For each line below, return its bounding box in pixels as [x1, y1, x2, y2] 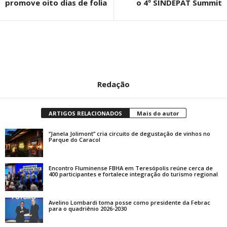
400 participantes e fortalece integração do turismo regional [49, 170, 218, 178]
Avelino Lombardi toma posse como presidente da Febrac [49, 198, 210, 206]
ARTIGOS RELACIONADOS [48, 109, 122, 117]
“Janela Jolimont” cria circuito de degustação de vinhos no [49, 129, 210, 137]
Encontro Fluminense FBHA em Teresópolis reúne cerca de [49, 164, 213, 172]
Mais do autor [136, 109, 179, 117]
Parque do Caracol [49, 135, 100, 143]
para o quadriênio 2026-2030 [49, 204, 127, 212]
